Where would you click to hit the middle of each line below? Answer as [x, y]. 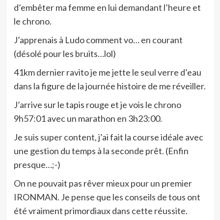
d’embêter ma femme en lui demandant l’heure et [107, 7]
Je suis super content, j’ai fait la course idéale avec [108, 137]
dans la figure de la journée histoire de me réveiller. [110, 86]
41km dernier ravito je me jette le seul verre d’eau [107, 72]
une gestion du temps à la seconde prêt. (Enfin [101, 151]
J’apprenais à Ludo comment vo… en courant [98, 40]
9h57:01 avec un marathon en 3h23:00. [88, 118]
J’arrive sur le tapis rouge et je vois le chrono [97, 105]
